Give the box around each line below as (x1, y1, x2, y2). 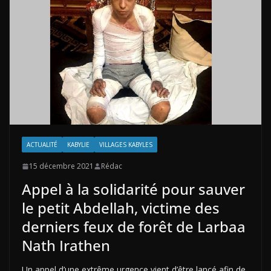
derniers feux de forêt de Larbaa (22, 217, 246, 237)
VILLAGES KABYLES (99, 140, 152, 149)
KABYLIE (67, 140, 90, 149)
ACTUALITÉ (27, 140, 57, 149)
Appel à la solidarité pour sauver (22, 179, 245, 200)
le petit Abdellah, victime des (22, 198, 220, 218)
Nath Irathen (22, 235, 110, 256)
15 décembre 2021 (29, 161, 94, 172)
